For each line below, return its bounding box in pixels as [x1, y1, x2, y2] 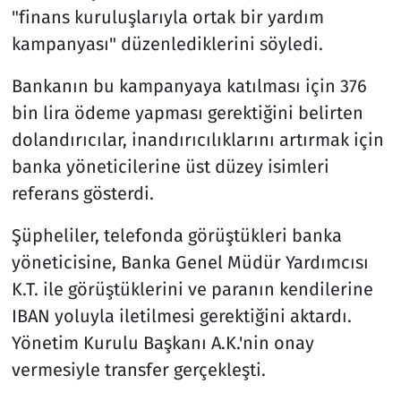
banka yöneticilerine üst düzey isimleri [11, 155, 329, 177]
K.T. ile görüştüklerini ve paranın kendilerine [11, 277, 373, 300]
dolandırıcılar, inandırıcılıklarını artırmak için [11, 128, 384, 150]
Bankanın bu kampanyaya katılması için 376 [11, 74, 367, 97]
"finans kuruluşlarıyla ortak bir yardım [11, 5, 324, 28]
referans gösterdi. [11, 182, 154, 204]
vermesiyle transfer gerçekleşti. [11, 358, 266, 380]
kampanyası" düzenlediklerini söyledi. [11, 32, 323, 55]
